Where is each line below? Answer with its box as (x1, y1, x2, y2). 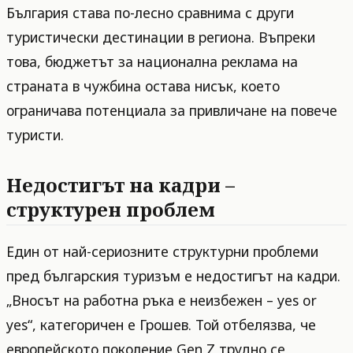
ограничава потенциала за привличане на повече (6, 101, 337, 121)
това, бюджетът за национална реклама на (6, 52, 298, 72)
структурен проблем (6, 196, 215, 223)
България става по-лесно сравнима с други (6, 3, 294, 23)
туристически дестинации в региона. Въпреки (6, 28, 315, 47)
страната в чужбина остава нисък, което (6, 76, 280, 96)
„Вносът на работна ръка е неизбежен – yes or (6, 290, 317, 310)
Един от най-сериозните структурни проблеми (6, 241, 318, 261)
